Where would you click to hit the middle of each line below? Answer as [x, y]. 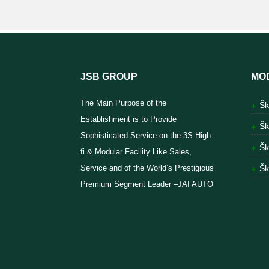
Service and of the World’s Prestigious [147, 168]
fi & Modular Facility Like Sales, [136, 151]
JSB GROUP [109, 76]
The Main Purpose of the [124, 103]
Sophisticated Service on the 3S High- [147, 135]
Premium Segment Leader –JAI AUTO [147, 184]
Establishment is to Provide [129, 119]
